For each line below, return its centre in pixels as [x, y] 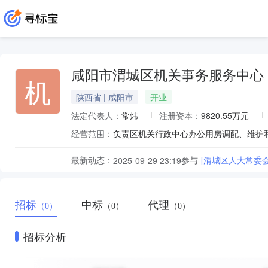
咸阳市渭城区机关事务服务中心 [167, 76]
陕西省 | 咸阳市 [105, 97]
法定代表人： [96, 115]
